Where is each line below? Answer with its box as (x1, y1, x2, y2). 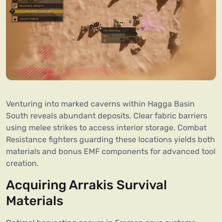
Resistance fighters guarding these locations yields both (6, 135, 215, 145)
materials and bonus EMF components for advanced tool (6, 147, 216, 157)
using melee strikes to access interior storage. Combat (6, 123, 207, 133)
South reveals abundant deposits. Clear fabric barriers (6, 111, 207, 121)
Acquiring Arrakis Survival (6, 177, 167, 193)
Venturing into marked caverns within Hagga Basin (6, 99, 195, 109)
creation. (6, 159, 39, 168)
